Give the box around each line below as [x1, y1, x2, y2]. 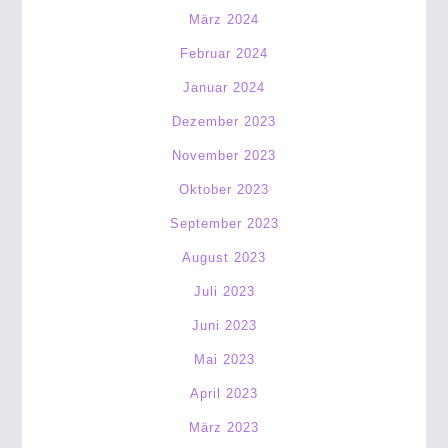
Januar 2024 [183, 80, 265, 95]
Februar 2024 [180, 46, 268, 61]
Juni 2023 [191, 318, 257, 333]
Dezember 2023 [172, 114, 276, 129]
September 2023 [169, 216, 279, 231]
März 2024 [189, 12, 259, 27]
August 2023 [182, 250, 266, 265]
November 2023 [172, 148, 276, 163]
